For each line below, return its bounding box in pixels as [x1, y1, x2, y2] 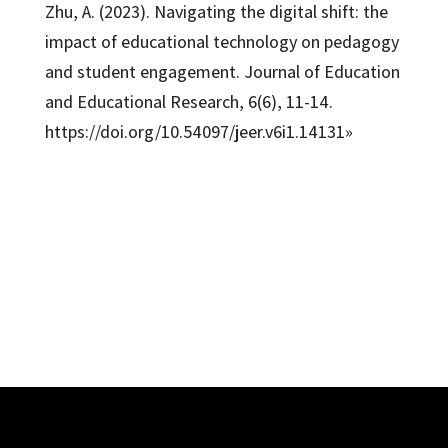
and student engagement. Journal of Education [44, 59, 400, 83]
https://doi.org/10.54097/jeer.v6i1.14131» [44, 119, 353, 143]
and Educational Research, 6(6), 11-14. [44, 89, 333, 113]
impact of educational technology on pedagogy [44, 29, 399, 53]
